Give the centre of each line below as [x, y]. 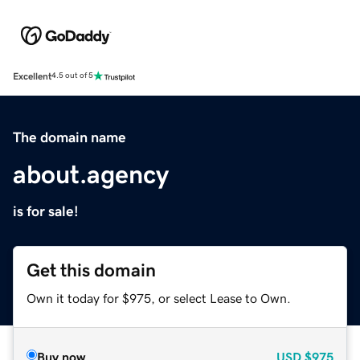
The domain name [70, 137]
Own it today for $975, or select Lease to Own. [159, 298]
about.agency [91, 174]
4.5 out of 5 [72, 76]
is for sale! [46, 211]
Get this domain [91, 270]
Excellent [32, 76]
